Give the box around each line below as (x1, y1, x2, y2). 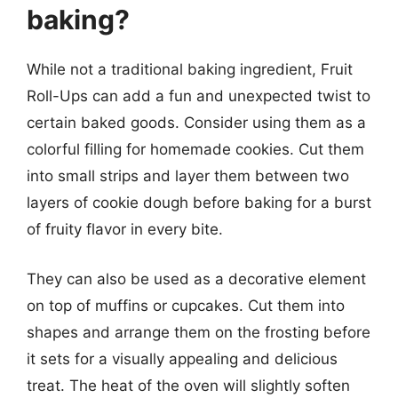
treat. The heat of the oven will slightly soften (27, 376, 350, 394)
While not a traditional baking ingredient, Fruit (27, 60, 353, 78)
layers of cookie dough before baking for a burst (27, 194, 371, 211)
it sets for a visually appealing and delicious (27, 349, 338, 368)
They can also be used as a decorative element (27, 269, 366, 288)
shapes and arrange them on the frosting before (27, 322, 370, 341)
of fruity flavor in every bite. (27, 220, 223, 238)
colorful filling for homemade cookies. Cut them (27, 140, 364, 158)
